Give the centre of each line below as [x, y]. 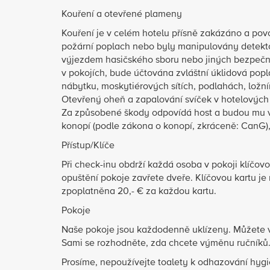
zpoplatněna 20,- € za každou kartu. [139, 192]
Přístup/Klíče [88, 146]
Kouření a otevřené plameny [122, 14]
